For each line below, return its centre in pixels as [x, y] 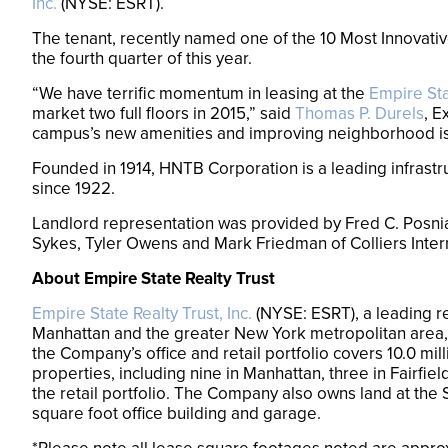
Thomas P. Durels [359, 113]
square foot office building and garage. [176, 413]
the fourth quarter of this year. [142, 58]
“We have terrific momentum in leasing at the [200, 93]
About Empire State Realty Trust [153, 278]
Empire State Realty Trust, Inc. [142, 313]
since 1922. [73, 188]
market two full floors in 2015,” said [163, 113]
